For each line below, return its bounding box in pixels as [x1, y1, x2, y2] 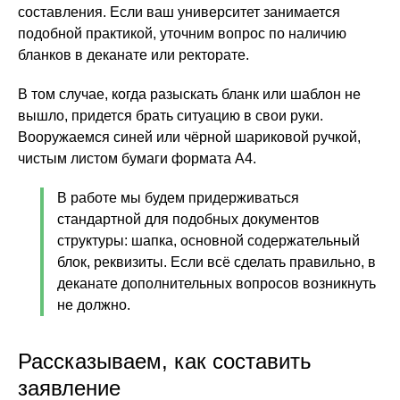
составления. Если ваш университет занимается [18, 4, 340, 20]
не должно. [57, 297, 130, 312]
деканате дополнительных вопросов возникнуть [57, 276, 376, 291]
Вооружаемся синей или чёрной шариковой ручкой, [18, 129, 361, 145]
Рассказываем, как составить [18, 349, 312, 373]
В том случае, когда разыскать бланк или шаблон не [18, 87, 361, 102]
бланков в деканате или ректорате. [18, 47, 249, 62]
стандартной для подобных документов [57, 212, 320, 227]
